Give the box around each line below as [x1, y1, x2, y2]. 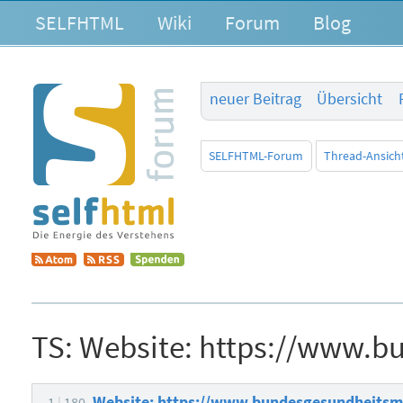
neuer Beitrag [209, 89, 301, 110]
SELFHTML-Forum [209, 148, 304, 165]
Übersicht [317, 89, 383, 110]
